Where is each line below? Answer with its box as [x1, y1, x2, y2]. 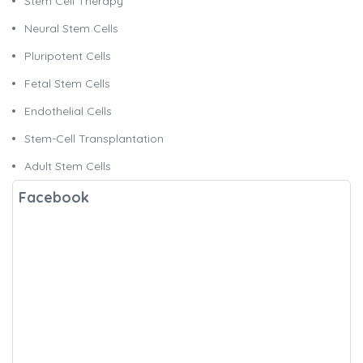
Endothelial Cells [24, 104, 112, 119]
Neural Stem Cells [24, 21, 118, 36]
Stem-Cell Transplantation [24, 131, 164, 147]
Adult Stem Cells [24, 159, 111, 174]
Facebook [19, 188, 89, 207]
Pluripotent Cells [24, 49, 111, 64]
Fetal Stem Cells [24, 76, 110, 92]
